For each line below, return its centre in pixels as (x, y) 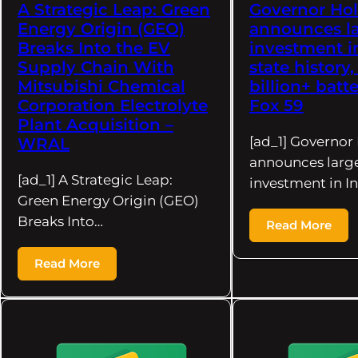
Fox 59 (276, 105)
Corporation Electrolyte (113, 105)
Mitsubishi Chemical (101, 86)
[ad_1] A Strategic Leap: (95, 179)
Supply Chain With (96, 67)
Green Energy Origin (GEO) (108, 200)
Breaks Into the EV (94, 48)
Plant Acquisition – (95, 124)
